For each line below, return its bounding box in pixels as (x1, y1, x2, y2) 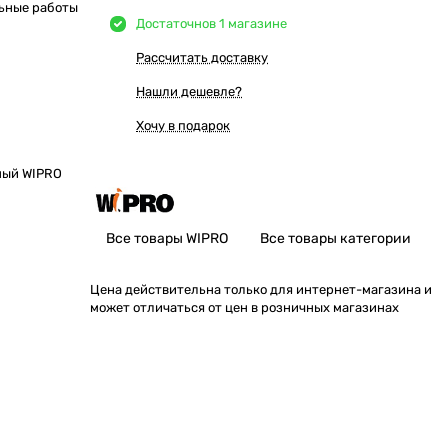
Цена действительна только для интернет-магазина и (90, 282, 432, 297)
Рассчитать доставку (136, 50, 268, 65)
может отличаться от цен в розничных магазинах (90, 300, 399, 315)
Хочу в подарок (136, 118, 230, 133)
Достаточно (136, 16, 209, 31)
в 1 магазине (209, 16, 287, 31)
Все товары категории (260, 230, 411, 247)
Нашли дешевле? (136, 84, 242, 99)
